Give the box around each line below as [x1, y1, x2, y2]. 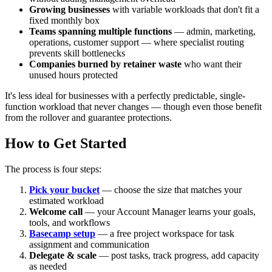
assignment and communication [29, 239, 149, 250]
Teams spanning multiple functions [29, 26, 172, 37]
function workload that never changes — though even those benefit [5, 101, 262, 112]
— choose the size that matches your [100, 185, 242, 195]
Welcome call [29, 206, 83, 217]
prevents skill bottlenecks [29, 48, 125, 59]
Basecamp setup [29, 228, 95, 239]
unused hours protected [29, 70, 118, 81]
